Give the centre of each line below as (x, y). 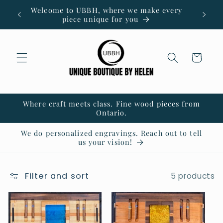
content (33, 17)
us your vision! (105, 142)
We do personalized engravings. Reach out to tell (111, 133)
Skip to (30, 7)
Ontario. (111, 112)
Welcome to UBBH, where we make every (107, 10)
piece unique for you (100, 19)
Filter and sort (57, 176)
